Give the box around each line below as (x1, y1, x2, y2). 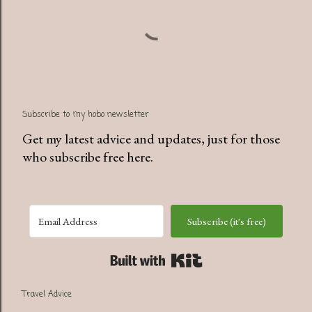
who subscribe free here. (22, 147, 153, 166)
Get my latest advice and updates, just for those (22, 129, 280, 148)
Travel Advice (22, 288, 72, 301)
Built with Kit (202, 247, 278, 266)
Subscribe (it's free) (187, 214, 266, 228)
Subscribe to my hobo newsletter (22, 108, 149, 121)
